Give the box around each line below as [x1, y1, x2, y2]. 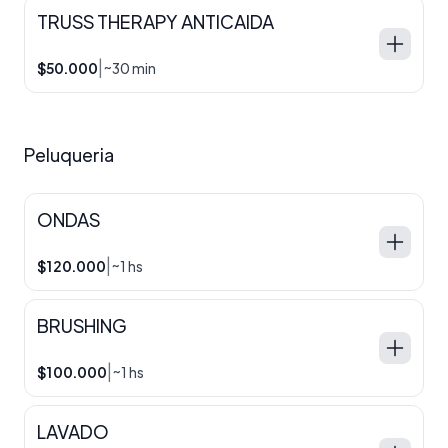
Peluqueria [24, 142, 114, 166]
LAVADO [37, 419, 109, 443]
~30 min [103, 58, 156, 77]
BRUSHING [37, 313, 126, 337]
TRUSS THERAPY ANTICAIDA [37, 9, 274, 33]
